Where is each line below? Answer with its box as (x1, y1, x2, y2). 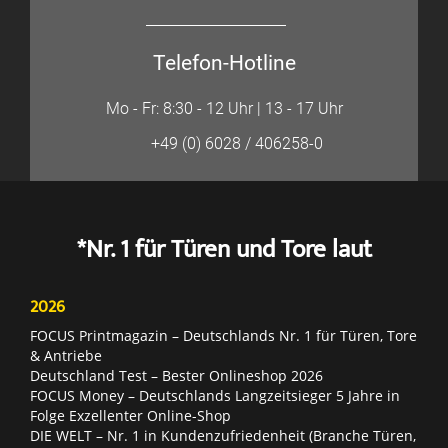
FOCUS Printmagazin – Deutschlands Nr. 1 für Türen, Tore (30, 325, 417, 345)
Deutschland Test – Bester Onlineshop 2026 (30, 365, 323, 385)
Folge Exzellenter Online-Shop (30, 405, 231, 425)
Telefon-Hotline (152, 50, 296, 75)
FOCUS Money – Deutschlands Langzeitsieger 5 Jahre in (30, 385, 400, 405)
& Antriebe (30, 345, 102, 365)
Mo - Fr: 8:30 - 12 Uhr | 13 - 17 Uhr (105, 98, 343, 118)
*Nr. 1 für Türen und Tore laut (76, 228, 372, 270)
